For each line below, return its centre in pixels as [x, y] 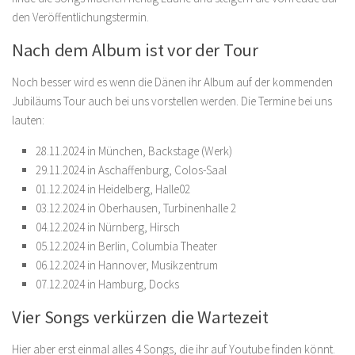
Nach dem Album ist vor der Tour [135, 50]
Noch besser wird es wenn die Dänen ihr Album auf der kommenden [172, 82]
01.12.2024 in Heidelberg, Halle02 [113, 189]
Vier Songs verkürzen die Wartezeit [140, 317]
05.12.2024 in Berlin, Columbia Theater [126, 246]
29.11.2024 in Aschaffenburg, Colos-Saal [131, 170]
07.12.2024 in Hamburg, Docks [107, 284]
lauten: [28, 120]
